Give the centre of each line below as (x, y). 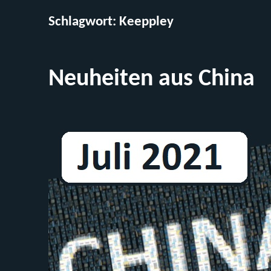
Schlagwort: (84, 22)
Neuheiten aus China (152, 79)
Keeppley (147, 22)
